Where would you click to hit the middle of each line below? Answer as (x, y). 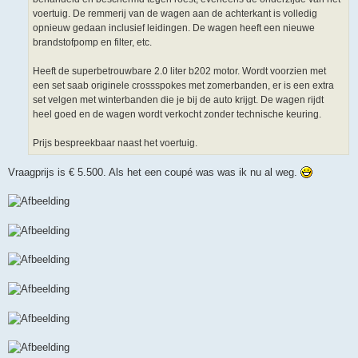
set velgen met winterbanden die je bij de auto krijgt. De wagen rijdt (178, 100)
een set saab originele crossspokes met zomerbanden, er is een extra (183, 86)
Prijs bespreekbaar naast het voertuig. (115, 143)
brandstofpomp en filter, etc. (92, 43)
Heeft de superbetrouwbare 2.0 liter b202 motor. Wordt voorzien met (179, 72)
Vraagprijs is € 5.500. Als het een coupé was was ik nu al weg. (154, 172)
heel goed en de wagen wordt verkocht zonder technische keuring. (177, 115)
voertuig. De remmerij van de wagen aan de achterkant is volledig (175, 14)
